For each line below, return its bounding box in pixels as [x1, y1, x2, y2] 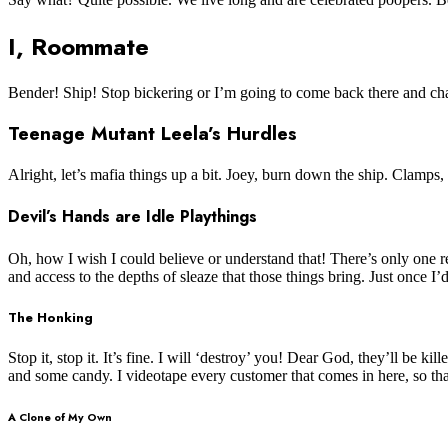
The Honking [8, 307, 93, 327]
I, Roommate [8, 28, 149, 64]
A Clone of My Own [8, 409, 112, 425]
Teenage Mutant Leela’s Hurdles [8, 120, 297, 148]
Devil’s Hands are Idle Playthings [8, 205, 257, 229]
